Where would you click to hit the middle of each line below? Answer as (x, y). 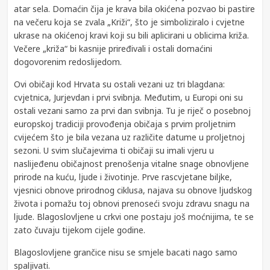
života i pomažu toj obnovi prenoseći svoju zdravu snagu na (132, 204)
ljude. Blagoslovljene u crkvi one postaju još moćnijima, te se (134, 217)
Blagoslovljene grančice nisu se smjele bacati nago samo (126, 253)
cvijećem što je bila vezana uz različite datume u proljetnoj (130, 137)
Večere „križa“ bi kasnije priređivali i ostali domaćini (113, 49)
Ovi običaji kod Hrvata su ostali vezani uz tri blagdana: (120, 84)
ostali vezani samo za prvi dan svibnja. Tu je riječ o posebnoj (133, 111)
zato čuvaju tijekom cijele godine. (80, 230)
